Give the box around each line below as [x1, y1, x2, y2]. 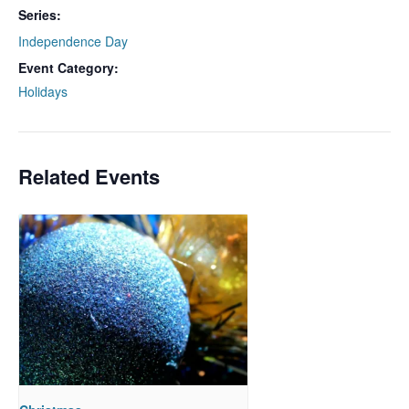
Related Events [18, 162, 160, 191]
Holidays [18, 82, 68, 100]
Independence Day [18, 32, 128, 50]
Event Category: [18, 58, 119, 77]
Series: [18, 5, 61, 24]
